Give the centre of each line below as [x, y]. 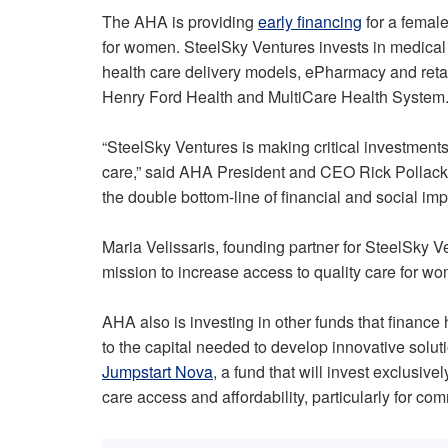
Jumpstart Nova [157, 372]
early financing [310, 22]
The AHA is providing [180, 22]
